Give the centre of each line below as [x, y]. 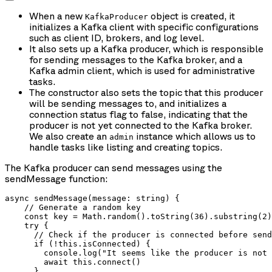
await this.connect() [73, 262]
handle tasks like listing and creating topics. [126, 147]
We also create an [69, 136]
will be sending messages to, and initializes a [128, 103]
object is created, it [192, 15]
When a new [57, 15]
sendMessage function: [56, 178]
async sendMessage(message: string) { [92, 198]
